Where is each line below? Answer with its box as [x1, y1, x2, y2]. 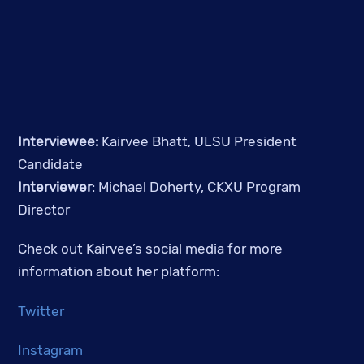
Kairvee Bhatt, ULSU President [102, 133, 297, 150]
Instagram [18, 342, 84, 359]
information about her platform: [18, 263, 220, 280]
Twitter [18, 302, 65, 319]
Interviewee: [18, 133, 102, 150]
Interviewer [18, 179, 93, 196]
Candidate [18, 156, 84, 173]
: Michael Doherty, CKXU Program [92, 179, 301, 196]
